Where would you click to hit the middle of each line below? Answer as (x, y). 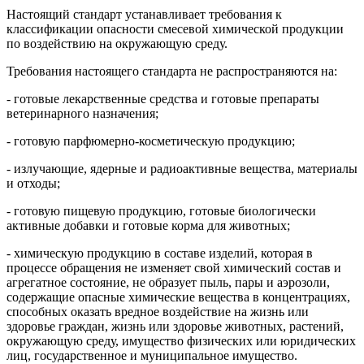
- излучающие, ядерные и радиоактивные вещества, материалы (182, 168)
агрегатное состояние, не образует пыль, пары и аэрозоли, (168, 282)
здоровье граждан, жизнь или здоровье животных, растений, (175, 326)
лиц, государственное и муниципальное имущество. (152, 355)
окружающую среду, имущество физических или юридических (181, 340)
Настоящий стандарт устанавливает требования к (144, 14)
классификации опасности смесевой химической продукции (175, 28)
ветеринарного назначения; (82, 113)
